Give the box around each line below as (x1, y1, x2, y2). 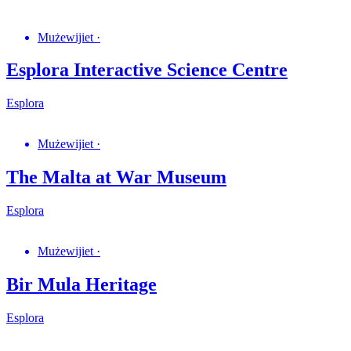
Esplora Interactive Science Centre (6, 60, 288, 81)
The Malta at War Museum (6, 167, 226, 188)
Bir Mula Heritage (6, 274, 157, 295)
